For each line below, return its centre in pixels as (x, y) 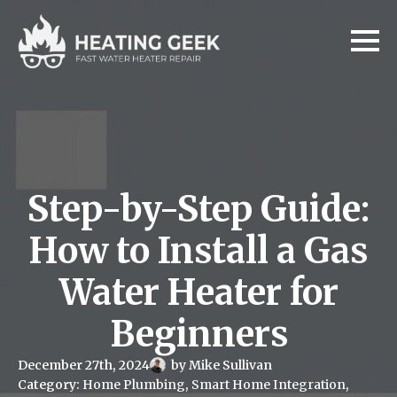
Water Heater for (198, 292)
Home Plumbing (134, 385)
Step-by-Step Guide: (198, 209)
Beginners (198, 334)
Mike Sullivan (230, 365)
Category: (50, 385)
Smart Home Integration (269, 385)
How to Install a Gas (198, 251)
